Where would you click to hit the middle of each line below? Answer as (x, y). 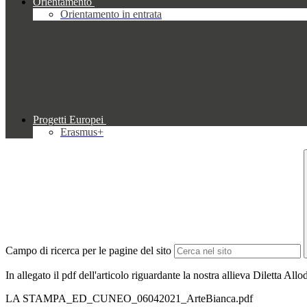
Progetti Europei (68, 120)
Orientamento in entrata (111, 14)
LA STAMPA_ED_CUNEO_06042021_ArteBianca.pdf (129, 299)
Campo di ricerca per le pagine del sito (88, 251)
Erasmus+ (82, 132)
